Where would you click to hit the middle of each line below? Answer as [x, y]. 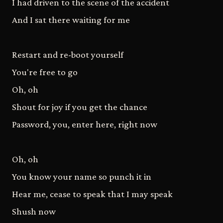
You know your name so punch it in [82, 176]
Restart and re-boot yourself [68, 54]
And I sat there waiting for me [71, 19]
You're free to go [45, 72]
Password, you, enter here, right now [85, 124]
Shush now [34, 211]
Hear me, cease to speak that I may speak [92, 194]
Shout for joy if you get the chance [80, 107]
